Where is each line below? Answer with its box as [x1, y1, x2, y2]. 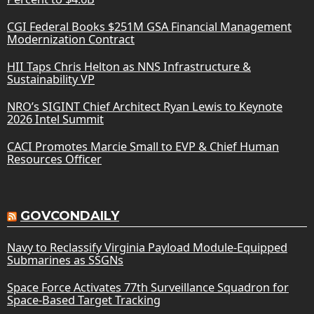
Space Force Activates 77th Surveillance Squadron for [7, 279, 289, 295]
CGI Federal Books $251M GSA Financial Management [7, 18, 292, 34]
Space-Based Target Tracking [7, 292, 161, 308]
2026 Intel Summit [7, 111, 104, 127]
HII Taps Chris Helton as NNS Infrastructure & [7, 58, 251, 74]
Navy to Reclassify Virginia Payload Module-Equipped [7, 239, 287, 255]
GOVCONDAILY [20, 207, 119, 224]
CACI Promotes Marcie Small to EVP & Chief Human [7, 138, 279, 154]
